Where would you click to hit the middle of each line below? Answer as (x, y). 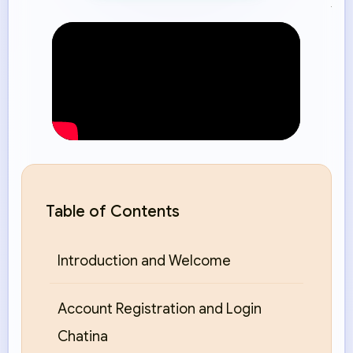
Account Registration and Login (160, 309)
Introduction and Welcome (144, 261)
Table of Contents (113, 212)
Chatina (83, 337)
